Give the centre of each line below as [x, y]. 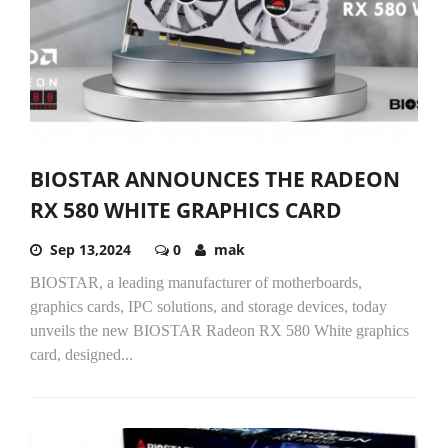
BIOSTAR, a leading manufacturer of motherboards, [196, 283]
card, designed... [81, 355]
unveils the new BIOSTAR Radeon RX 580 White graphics [219, 331]
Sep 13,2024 [90, 250]
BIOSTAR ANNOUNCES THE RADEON [215, 179]
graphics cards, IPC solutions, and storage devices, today [208, 307]
